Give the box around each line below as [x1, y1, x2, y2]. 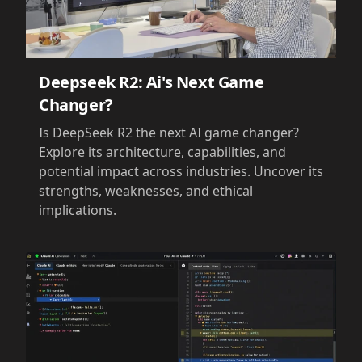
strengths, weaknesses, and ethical [39, 182, 253, 200]
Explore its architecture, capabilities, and [39, 143, 286, 162]
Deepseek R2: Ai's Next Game [39, 71, 264, 94]
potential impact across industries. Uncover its [39, 162, 323, 181]
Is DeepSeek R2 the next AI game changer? [39, 124, 299, 142]
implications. [39, 201, 116, 220]
